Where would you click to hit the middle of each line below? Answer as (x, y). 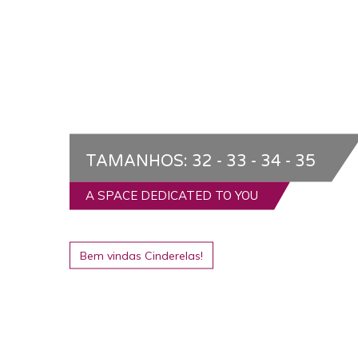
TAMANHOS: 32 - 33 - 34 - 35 (201, 161)
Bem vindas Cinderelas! (141, 255)
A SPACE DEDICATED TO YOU (172, 195)
